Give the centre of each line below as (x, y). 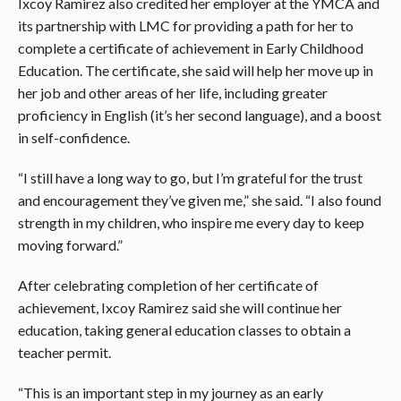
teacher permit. (64, 352)
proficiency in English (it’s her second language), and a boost (200, 115)
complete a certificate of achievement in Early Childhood (191, 47)
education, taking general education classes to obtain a (184, 329)
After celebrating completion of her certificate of (168, 285)
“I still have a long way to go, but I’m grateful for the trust (190, 177)
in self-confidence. (74, 137)
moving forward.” (70, 244)
